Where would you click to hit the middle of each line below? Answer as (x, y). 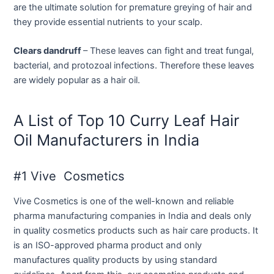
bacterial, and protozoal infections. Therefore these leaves (134, 66)
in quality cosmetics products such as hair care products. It (136, 230)
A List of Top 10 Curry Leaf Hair (127, 120)
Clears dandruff (49, 51)
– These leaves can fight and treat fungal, (169, 51)
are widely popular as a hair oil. (77, 80)
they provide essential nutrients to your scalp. (108, 22)
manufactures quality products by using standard (116, 260)
